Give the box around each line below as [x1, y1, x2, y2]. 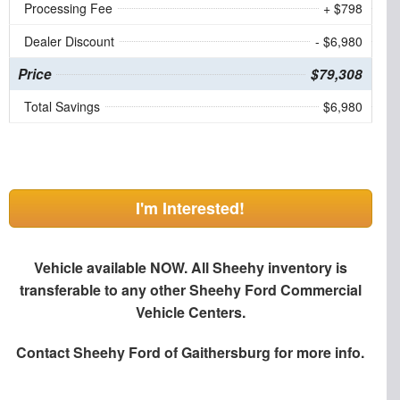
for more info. [271, 341, 365, 362]
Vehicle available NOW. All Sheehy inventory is [33, 256, 347, 278]
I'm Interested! [136, 196, 246, 220]
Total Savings [23, 96, 100, 115]
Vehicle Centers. [135, 301, 246, 322]
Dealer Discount [23, 31, 114, 50]
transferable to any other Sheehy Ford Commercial [19, 279, 362, 300]
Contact [16, 341, 74, 362]
